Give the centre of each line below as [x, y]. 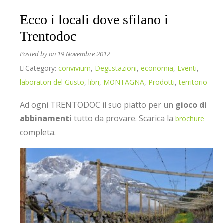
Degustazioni [116, 68]
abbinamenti [46, 118]
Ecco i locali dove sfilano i [94, 20]
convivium [74, 68]
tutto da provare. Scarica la [123, 118]
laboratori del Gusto [52, 82]
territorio [193, 82]
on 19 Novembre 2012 [79, 54]
